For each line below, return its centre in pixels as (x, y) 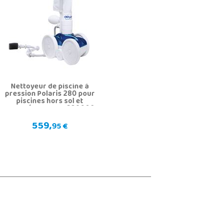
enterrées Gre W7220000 (50, 109)
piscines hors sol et (50, 102)
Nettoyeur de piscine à (50, 87)
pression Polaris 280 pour (50, 95)
